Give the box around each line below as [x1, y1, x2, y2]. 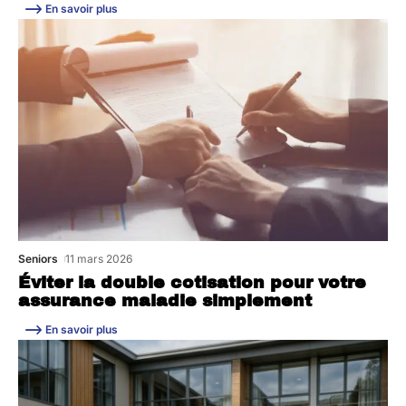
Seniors [18, 252, 58, 266]
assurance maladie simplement [18, 292, 312, 311]
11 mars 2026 [65, 252, 133, 266]
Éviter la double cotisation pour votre [18, 274, 366, 293]
